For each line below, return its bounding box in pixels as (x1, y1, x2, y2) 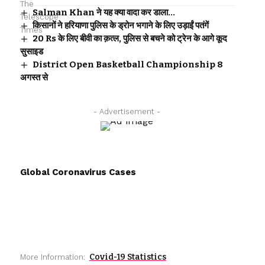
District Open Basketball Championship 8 (32, 59, 223, 70)
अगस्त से (20, 72, 48, 83)
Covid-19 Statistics (89, 252, 166, 263)
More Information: (20, 253, 85, 262)
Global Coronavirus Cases (20, 167, 136, 178)
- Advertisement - (93, 107, 161, 117)
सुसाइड (20, 46, 43, 57)
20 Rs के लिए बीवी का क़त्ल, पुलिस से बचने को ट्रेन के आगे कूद (32, 33, 227, 44)
